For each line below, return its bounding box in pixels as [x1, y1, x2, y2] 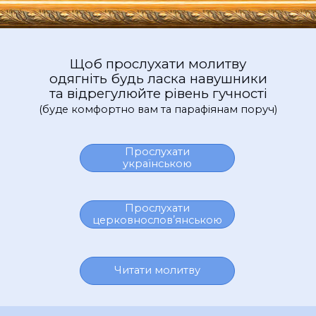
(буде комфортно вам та [39, 102, 174, 116]
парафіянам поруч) [174, 102, 277, 116]
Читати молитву [114, 264, 200, 277]
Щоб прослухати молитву [70, 55, 246, 72]
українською [122, 157, 192, 170]
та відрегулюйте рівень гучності [49, 85, 267, 102]
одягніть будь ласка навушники [49, 70, 267, 87]
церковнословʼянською [92, 213, 222, 226]
